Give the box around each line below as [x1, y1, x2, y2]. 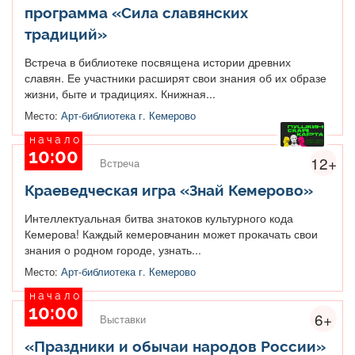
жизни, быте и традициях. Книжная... [25, 85, 216, 101]
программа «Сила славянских [25, 3, 248, 21]
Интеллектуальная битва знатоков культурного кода [25, 209, 293, 226]
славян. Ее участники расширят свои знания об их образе [25, 69, 326, 86]
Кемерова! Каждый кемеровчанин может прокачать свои [25, 225, 318, 242]
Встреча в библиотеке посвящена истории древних [25, 53, 291, 70]
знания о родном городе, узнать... [25, 241, 201, 258]
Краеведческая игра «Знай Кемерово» [25, 181, 313, 199]
